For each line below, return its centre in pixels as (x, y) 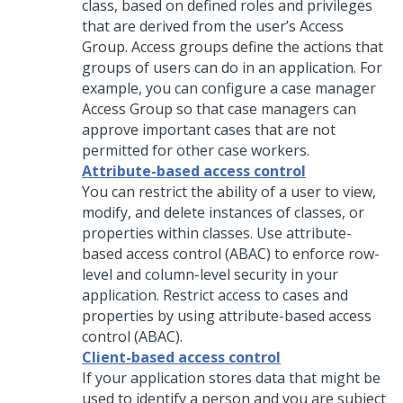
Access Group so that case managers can (219, 109)
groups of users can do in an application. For (232, 67)
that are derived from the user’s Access (213, 26)
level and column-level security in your (210, 274)
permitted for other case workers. (196, 150)
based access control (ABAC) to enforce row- (231, 254)
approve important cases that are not (209, 130)
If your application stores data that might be (231, 378)
